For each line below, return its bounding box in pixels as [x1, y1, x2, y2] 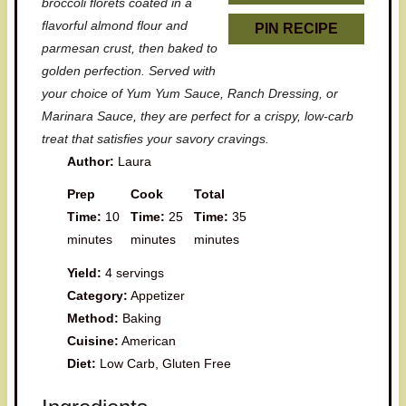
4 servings [105, 266, 165, 280]
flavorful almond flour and [41, 17, 188, 33]
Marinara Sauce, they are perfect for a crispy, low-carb [41, 108, 353, 123]
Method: [67, 311, 120, 325]
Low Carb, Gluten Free [100, 356, 232, 371]
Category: [67, 288, 129, 303]
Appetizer [130, 288, 186, 303]
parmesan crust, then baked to [41, 40, 217, 55]
